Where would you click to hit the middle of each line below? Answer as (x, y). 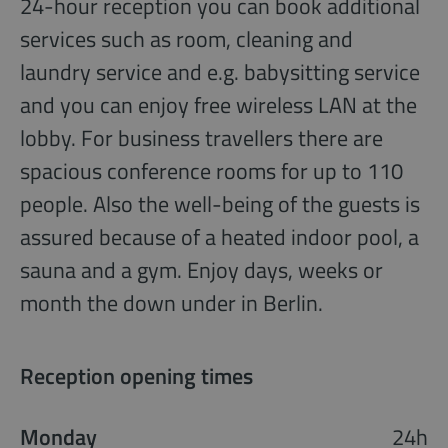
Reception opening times (136, 376)
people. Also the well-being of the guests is (220, 204)
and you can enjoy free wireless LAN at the (218, 105)
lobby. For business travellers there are (201, 138)
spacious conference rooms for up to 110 (211, 171)
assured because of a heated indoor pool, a (219, 237)
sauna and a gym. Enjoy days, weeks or (201, 270)
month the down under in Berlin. (171, 303)
